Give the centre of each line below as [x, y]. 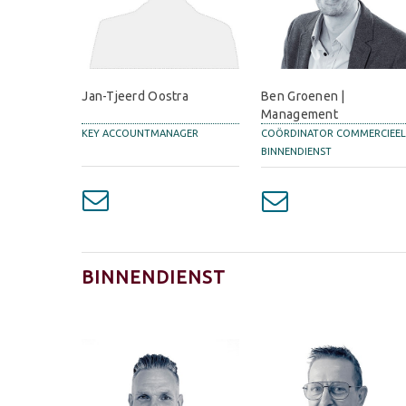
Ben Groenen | [303, 97]
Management [300, 115]
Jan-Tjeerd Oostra [135, 97]
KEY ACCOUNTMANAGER [140, 134]
